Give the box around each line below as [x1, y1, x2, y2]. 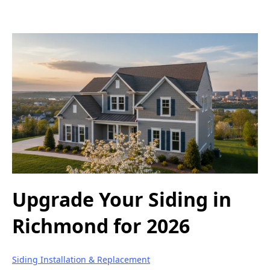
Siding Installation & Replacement [12, 253, 150, 265]
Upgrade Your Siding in [12, 186, 231, 213]
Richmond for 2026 [12, 213, 190, 239]
